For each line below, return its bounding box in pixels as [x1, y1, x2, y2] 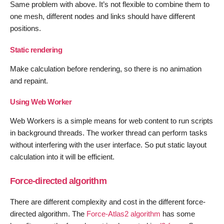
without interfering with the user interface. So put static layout [10, 140, 206, 149]
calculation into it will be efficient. [10, 152, 114, 161]
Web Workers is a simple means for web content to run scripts [10, 116, 213, 125]
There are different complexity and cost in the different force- [10, 197, 205, 206]
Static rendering [10, 45, 62, 54]
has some [160, 209, 195, 218]
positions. [10, 24, 41, 33]
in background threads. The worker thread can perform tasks [10, 128, 207, 137]
